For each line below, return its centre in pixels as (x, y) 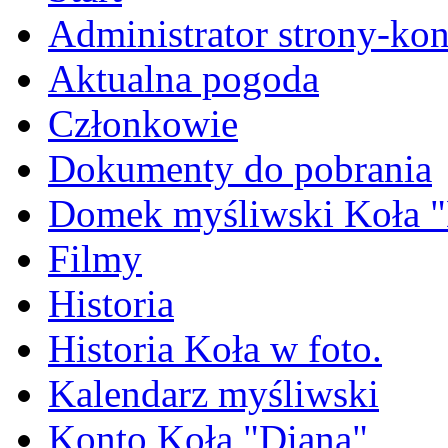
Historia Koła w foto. (215, 348)
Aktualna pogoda (183, 78)
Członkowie (143, 123)
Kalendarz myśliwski (213, 393)
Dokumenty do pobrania (240, 168)
